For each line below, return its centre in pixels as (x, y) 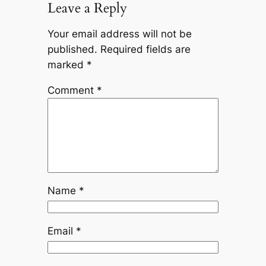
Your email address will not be (119, 34)
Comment (72, 90)
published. (72, 50)
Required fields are (145, 50)
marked (67, 65)
